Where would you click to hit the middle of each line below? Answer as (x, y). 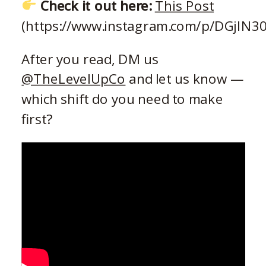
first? (37, 118)
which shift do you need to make (122, 99)
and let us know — (185, 78)
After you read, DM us (90, 59)
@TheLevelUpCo (74, 78)
